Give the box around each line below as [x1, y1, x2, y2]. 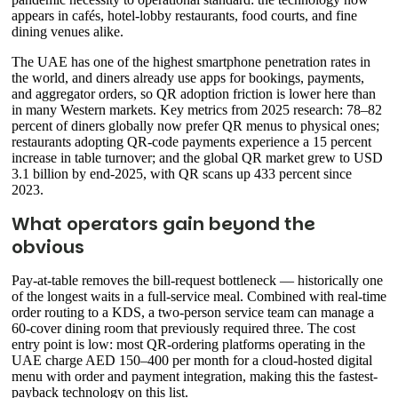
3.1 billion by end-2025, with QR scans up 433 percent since [12, 166, 352, 182]
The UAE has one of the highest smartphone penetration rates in [12, 54, 370, 70]
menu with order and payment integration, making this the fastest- [12, 369, 378, 385]
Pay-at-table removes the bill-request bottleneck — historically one [12, 273, 383, 289]
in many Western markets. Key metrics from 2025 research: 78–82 [12, 102, 382, 118]
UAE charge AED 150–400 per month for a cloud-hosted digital [12, 353, 372, 369]
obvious [12, 235, 84, 260]
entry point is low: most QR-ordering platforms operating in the [12, 337, 365, 353]
